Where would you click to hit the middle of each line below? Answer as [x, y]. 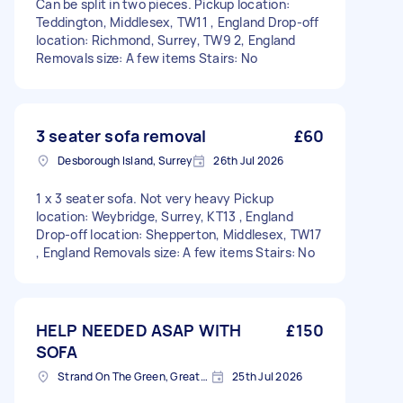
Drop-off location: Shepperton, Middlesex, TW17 [179, 234]
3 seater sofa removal [121, 136]
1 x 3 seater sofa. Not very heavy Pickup [155, 198]
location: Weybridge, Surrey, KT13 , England [165, 216]
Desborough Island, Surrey [125, 161]
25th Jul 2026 [268, 376]
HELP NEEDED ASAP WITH [139, 330]
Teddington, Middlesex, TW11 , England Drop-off [178, 22]
